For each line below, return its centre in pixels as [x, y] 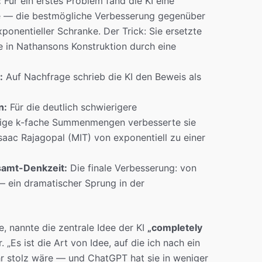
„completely [175, 228]
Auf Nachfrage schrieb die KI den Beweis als [102, 77]
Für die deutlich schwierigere [72, 107]
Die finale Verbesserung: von [132, 168]
